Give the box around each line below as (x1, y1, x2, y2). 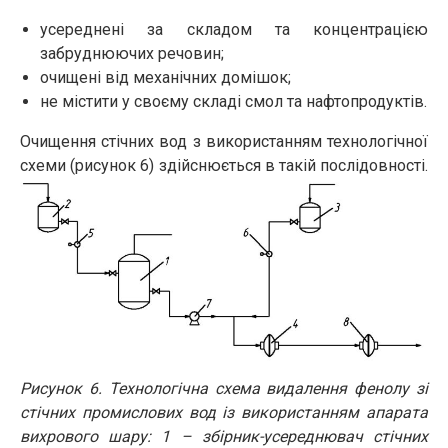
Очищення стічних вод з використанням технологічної (20, 132, 428, 152)
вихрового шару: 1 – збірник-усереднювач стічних (20, 427, 428, 446)
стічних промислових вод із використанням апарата (20, 403, 428, 422)
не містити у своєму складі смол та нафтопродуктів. (40, 92, 427, 112)
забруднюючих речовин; (40, 44, 224, 64)
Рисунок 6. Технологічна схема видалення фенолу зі (20, 379, 428, 398)
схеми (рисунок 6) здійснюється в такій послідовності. (20, 156, 428, 176)
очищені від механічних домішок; (40, 68, 291, 88)
